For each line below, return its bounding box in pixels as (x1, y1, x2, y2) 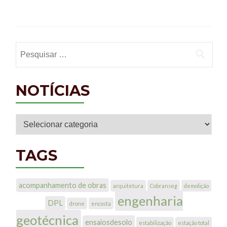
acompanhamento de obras (19, 181, 106, 190)
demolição (184, 182, 209, 189)
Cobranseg (150, 182, 177, 189)
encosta (91, 200, 111, 207)
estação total (177, 219, 209, 226)
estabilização (138, 219, 171, 226)
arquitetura (113, 182, 143, 189)
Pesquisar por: (16, 43, 65, 53)
